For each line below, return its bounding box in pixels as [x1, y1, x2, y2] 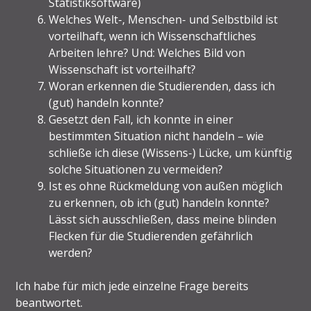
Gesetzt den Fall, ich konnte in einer [49, 112, 234, 128]
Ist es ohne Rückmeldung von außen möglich [49, 178, 283, 194]
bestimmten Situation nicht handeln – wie [49, 128, 264, 144]
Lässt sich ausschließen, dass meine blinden [49, 212, 277, 228]
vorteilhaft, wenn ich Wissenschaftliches [49, 28, 257, 44]
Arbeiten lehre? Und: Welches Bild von [49, 45, 246, 61]
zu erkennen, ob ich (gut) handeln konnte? [49, 195, 270, 211]
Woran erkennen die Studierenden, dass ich [49, 78, 276, 94]
